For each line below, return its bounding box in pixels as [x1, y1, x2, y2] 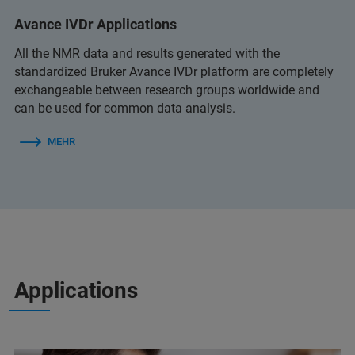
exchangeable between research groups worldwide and [14, 82, 319, 97]
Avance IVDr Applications [14, 15, 177, 32]
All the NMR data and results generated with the [14, 45, 280, 61]
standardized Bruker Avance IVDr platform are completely [14, 63, 334, 79]
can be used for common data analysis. [14, 100, 235, 116]
